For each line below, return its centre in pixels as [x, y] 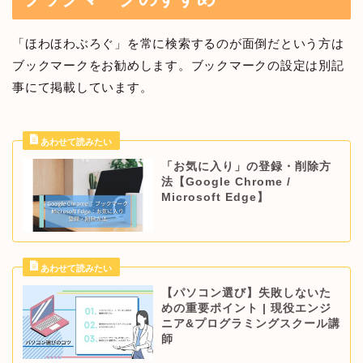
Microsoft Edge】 [215, 197]
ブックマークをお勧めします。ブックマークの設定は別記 [178, 65]
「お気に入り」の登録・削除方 [246, 166]
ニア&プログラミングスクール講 [250, 324]
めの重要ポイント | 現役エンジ [246, 309]
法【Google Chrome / [226, 181]
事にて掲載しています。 [83, 87]
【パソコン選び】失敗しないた [246, 293]
